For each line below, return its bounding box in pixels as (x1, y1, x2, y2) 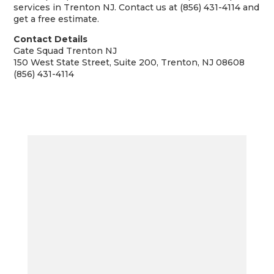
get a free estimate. (13, 13, 100, 24)
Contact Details (13, 34, 88, 45)
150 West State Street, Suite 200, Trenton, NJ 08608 (13, 57, 245, 68)
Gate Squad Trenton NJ (13, 45, 117, 56)
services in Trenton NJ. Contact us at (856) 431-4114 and (13, 2, 260, 13)
